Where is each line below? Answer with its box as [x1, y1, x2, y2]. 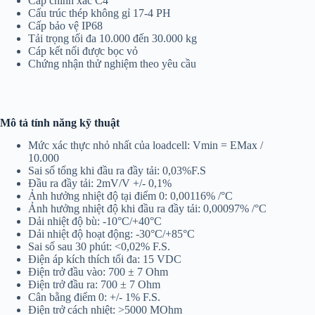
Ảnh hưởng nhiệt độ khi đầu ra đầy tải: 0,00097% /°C [28, 202, 266, 215]
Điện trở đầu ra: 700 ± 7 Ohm [28, 278, 160, 291]
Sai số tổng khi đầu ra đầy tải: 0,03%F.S [28, 165, 206, 177]
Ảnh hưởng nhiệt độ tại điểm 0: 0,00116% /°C [28, 190, 233, 202]
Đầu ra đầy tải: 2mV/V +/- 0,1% [28, 177, 172, 190]
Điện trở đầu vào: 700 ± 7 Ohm [28, 266, 168, 278]
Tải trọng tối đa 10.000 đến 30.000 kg [28, 32, 197, 44]
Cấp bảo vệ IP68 [28, 19, 103, 32]
